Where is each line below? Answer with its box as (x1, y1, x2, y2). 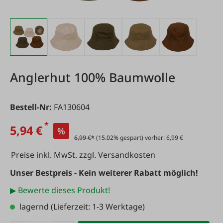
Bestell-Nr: (10, 102, 54, 112)
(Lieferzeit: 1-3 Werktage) (49, 201, 145, 212)
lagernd (19, 201, 49, 212)
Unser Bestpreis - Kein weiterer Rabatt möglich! (10, 167, 198, 178)
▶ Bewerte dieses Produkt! (10, 185, 110, 196)
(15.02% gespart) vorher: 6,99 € (96, 133, 183, 142)
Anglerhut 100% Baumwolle (10, 69, 175, 86)
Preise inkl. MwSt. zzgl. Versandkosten (11, 149, 155, 160)
